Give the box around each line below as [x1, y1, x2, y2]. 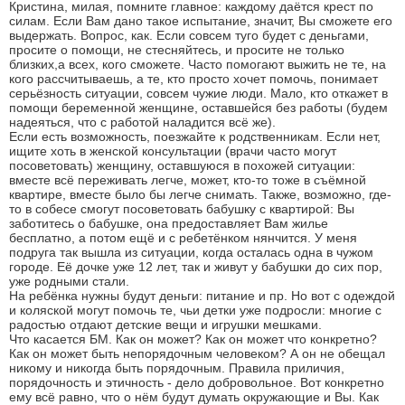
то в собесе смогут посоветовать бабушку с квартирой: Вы [9, 202, 354, 217]
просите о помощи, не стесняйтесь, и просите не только [9, 42, 344, 58]
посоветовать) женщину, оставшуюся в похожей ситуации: [9, 158, 355, 174]
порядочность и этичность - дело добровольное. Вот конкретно [9, 375, 384, 391]
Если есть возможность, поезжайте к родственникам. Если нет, [9, 129, 381, 145]
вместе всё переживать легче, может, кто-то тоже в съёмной [9, 173, 366, 188]
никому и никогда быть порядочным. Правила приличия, [9, 361, 344, 376]
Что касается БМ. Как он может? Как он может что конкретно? [9, 332, 377, 347]
